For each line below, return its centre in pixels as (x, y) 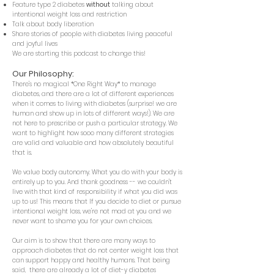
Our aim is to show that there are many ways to (84, 241)
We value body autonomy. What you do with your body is (97, 172)
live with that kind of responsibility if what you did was (95, 192)
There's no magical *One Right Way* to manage (84, 84)
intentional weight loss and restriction (69, 14)
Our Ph (25, 74)
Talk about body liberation (53, 24)
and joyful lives (35, 44)
